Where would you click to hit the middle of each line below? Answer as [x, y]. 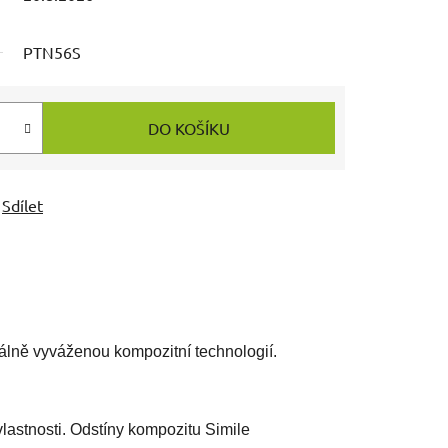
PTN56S [52, 51]
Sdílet [22, 204]
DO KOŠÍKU [189, 127]
